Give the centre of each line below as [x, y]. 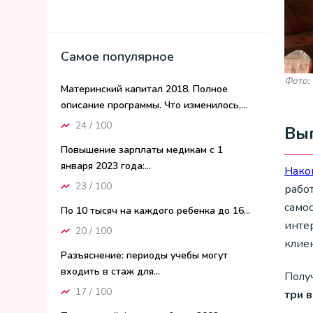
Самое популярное [117, 57]
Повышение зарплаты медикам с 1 [142, 150]
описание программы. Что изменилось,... [154, 105]
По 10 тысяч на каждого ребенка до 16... [155, 211]
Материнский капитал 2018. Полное [144, 89]
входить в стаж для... [110, 271]
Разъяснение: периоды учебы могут [144, 255]
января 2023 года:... [106, 166]
